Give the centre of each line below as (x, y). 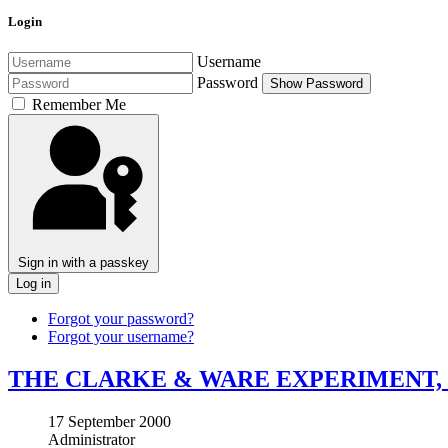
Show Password (316, 84)
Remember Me (79, 105)
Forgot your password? (121, 319)
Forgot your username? (121, 337)
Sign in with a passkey (83, 263)
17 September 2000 (109, 422)
